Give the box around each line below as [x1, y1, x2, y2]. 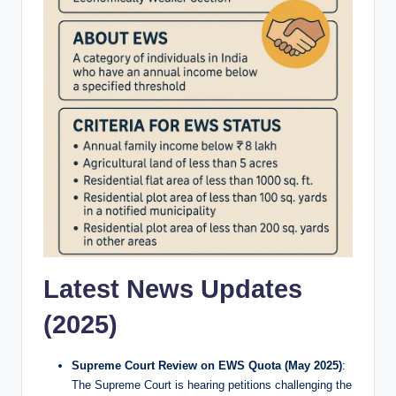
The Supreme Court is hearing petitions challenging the [72, 378, 352, 392]
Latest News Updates [43, 275, 302, 304]
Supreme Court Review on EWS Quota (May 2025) [72, 359, 342, 373]
